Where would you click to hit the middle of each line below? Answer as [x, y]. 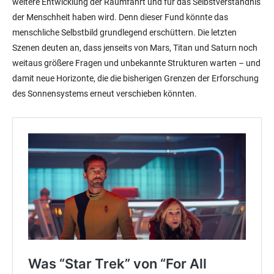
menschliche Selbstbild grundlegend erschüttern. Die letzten [124, 33]
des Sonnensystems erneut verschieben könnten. [105, 94]
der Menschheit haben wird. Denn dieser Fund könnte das [120, 17]
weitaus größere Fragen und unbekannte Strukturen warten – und [136, 63]
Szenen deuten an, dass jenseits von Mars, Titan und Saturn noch [135, 48]
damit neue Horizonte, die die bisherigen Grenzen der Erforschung [135, 79]
